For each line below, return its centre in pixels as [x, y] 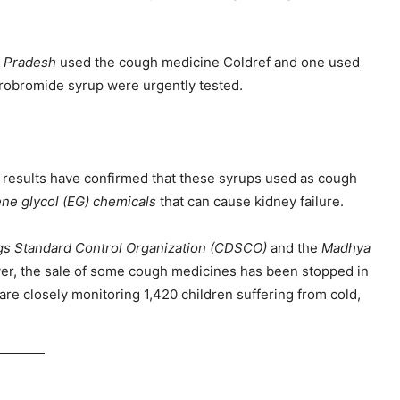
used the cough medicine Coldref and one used [208, 62]
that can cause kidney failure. [252, 202]
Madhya [346, 248]
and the [296, 248]
